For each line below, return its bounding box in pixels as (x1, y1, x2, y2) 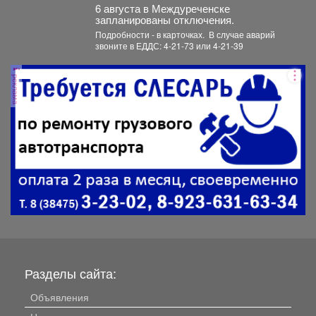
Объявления (30, 289, 89, 304)
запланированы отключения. (95, 11, 234, 27)
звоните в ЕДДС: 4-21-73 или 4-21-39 (95, 39, 243, 51)
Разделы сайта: (25, 263, 116, 282)
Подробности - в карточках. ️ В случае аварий (95, 28, 207, 40)
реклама (11, 71, 22, 104)
